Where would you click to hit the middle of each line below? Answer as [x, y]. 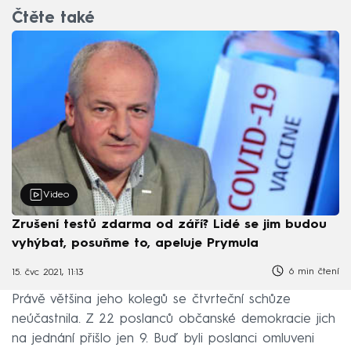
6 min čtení [312, 271]
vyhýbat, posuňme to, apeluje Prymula [135, 243]
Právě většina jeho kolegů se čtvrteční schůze [151, 299]
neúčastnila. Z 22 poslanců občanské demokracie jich [174, 319]
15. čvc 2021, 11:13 [47, 273]
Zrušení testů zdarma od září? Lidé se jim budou [169, 224]
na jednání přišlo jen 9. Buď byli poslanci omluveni [163, 338]
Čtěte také [53, 19]
